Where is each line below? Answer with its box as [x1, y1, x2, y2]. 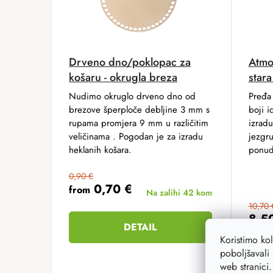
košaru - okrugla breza [69, 69, 177, 85]
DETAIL [124, 219, 157, 234]
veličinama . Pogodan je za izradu [69, 129, 203, 143]
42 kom [182, 186, 212, 199]
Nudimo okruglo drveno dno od [69, 89, 196, 103]
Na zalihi [146, 186, 183, 199]
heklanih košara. [69, 143, 132, 157]
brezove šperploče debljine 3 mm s [69, 102, 210, 116]
